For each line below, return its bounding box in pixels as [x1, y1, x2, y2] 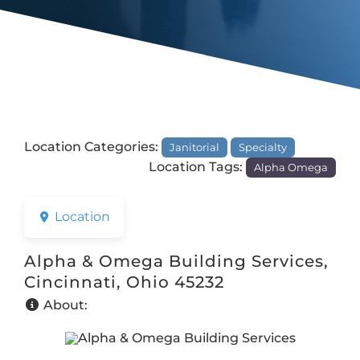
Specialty [239, 140, 288, 153]
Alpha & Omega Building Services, [23, 252, 329, 272]
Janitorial [170, 140, 220, 153]
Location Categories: [23, 138, 162, 154]
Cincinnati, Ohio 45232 [23, 272, 224, 292]
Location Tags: [148, 158, 246, 174]
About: [43, 297, 88, 313]
